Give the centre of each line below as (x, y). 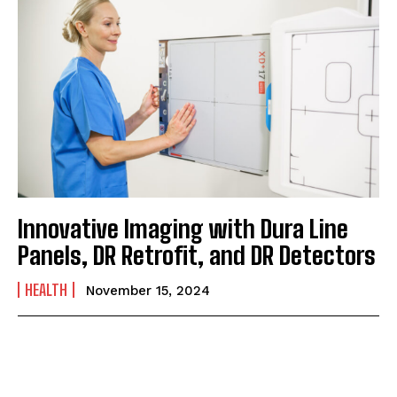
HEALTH (46, 290)
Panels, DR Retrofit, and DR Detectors (197, 256)
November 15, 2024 (148, 291)
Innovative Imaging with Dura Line (183, 229)
